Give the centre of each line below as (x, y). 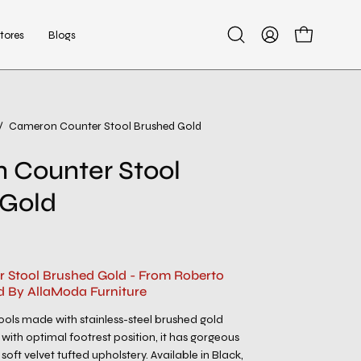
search (253, 61)
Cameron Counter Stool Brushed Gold (105, 126)
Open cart (317, 42)
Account (282, 61)
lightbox (286, 167)
